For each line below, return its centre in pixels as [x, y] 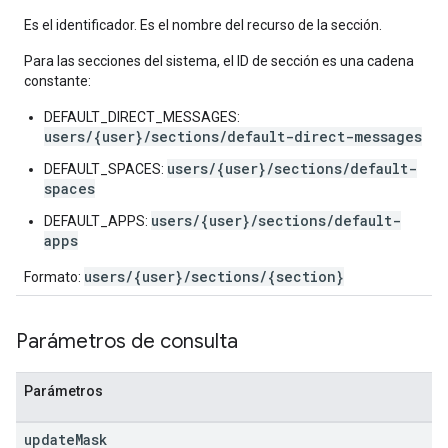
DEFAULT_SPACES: [105, 169]
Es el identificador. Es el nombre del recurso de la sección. [203, 25]
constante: [57, 81]
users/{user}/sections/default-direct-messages [233, 136]
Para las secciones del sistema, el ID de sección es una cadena [219, 61]
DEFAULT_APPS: [97, 221]
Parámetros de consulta [127, 341]
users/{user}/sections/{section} [214, 276]
